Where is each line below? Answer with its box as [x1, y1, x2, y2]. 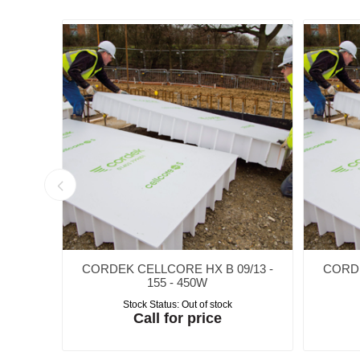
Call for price [133, 309, 222, 326]
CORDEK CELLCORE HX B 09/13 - [81, 261, 273, 276]
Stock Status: [122, 298, 179, 310]
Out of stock [181, 298, 232, 310]
